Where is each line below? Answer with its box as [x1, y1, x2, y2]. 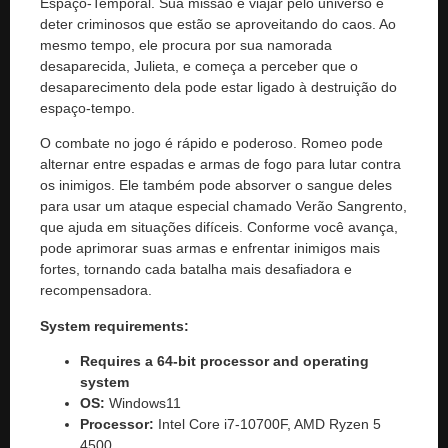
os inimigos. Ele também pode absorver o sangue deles [40, 177, 392, 194]
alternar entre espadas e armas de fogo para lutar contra [40, 156, 401, 173]
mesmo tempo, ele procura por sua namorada [40, 36, 332, 53]
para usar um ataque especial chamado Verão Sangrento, [40, 198, 407, 215]
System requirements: [40, 317, 189, 334]
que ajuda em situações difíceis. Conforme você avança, [40, 219, 398, 236]
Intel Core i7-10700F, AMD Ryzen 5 [154, 415, 381, 432]
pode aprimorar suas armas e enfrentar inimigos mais [40, 240, 380, 257]
